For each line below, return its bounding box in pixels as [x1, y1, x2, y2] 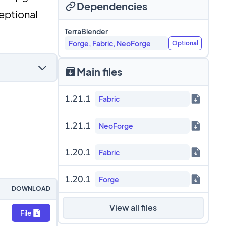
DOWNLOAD [11, 185, 50, 192]
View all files [109, 202, 157, 213]
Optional [172, 39, 198, 47]
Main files [76, 65, 122, 78]
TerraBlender [64, 27, 108, 36]
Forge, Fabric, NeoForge [68, 39, 151, 48]
